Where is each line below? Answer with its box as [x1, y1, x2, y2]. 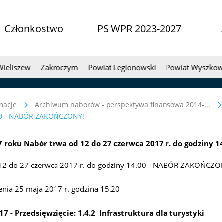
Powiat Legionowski [74, 62, 142, 73]
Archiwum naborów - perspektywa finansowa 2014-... [35, 100, 210, 110]
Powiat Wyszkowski [152, 62, 219, 73]
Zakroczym [26, 62, 64, 73]
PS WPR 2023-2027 [97, 21, 182, 36]
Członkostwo [4, 21, 64, 36]
